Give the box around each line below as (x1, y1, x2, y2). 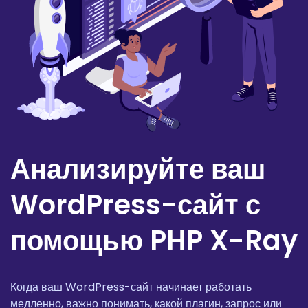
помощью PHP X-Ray (10, 221, 298, 261)
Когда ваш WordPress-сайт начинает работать (10, 279, 252, 296)
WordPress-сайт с (10, 186, 261, 225)
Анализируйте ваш (10, 150, 265, 189)
